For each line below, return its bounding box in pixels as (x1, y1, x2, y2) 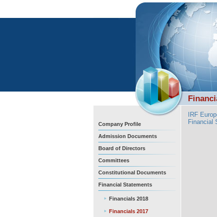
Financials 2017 (109, 208, 148, 214)
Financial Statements (98, 182, 152, 187)
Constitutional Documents (98, 170, 166, 175)
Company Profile (98, 121, 141, 127)
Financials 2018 (109, 196, 148, 201)
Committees (98, 157, 129, 163)
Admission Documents (98, 133, 157, 139)
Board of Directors (98, 145, 145, 151)
